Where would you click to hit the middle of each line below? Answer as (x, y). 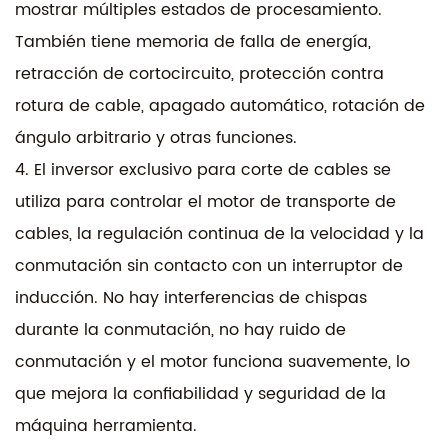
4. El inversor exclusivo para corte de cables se (203, 169)
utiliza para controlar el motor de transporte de (205, 201)
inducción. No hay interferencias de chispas (191, 297)
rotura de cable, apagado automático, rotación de (220, 105)
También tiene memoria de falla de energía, (193, 41)
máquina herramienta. (106, 425)
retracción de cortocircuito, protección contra (199, 73)
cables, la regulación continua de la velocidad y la (219, 233)
